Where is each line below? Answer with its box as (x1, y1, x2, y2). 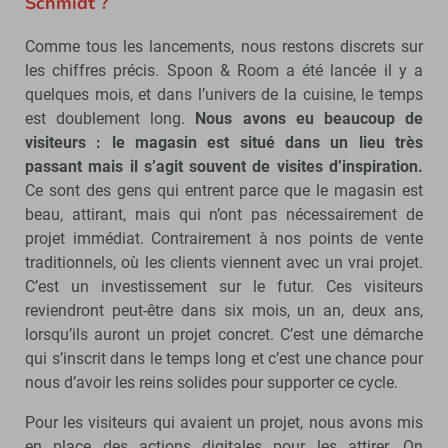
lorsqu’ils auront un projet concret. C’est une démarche (25, 324, 423, 344)
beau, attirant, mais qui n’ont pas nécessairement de (25, 204, 423, 224)
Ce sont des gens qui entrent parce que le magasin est (25, 180, 423, 200)
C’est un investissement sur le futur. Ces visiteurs (25, 276, 423, 296)
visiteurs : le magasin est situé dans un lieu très (25, 132, 423, 152)
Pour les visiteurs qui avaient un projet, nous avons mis (25, 412, 423, 432)
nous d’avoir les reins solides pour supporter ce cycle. (25, 372, 398, 392)
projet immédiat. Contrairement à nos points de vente (25, 228, 423, 248)
